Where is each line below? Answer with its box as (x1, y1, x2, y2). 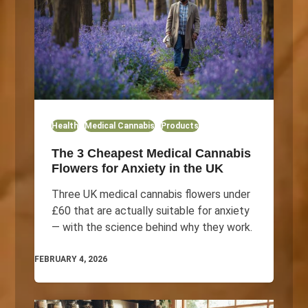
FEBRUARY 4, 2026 (34, 254, 107, 265)
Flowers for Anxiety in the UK (51, 162, 223, 176)
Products (160, 121, 199, 131)
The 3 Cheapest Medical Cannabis (51, 146, 251, 161)
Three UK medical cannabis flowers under (51, 188, 250, 201)
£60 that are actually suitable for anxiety (51, 204, 250, 218)
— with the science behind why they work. (51, 221, 252, 234)
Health (51, 121, 78, 131)
